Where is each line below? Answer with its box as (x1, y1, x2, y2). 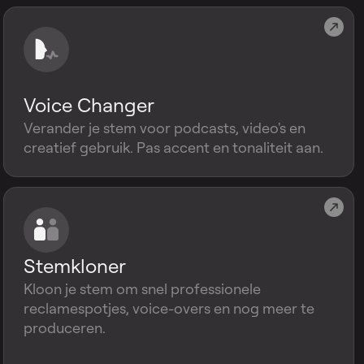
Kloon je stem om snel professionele (24, 279, 261, 297)
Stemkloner (24, 253, 126, 278)
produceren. (24, 318, 106, 336)
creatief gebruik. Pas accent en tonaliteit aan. (24, 138, 323, 156)
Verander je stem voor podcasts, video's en (24, 119, 305, 136)
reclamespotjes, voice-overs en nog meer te (24, 299, 314, 317)
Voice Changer (24, 93, 154, 117)
